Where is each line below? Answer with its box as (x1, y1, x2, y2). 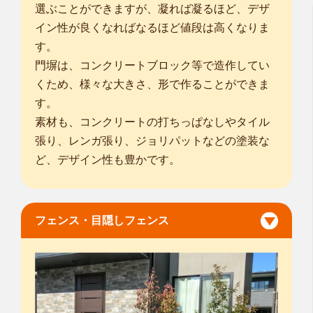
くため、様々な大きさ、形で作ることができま (35, 78, 270, 91)
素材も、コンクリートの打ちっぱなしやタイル (35, 116, 270, 129)
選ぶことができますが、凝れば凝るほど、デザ (35, 3, 270, 15)
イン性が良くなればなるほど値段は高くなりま (35, 22, 270, 34)
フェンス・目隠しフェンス (35, 214, 169, 227)
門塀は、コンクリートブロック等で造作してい (35, 59, 270, 72)
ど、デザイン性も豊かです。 (35, 154, 180, 166)
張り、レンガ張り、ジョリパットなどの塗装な (35, 135, 270, 147)
